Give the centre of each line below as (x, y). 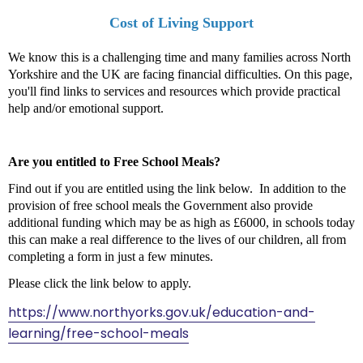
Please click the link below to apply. (99, 283)
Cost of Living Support (181, 22)
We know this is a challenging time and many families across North (179, 57)
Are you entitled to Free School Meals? (114, 161)
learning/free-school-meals (98, 333)
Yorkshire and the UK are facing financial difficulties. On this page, (180, 74)
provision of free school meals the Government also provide (160, 205)
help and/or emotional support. (85, 108)
